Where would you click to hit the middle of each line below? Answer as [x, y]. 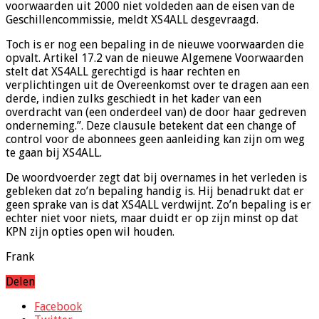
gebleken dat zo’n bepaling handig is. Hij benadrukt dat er [155, 192]
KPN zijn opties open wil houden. [90, 232]
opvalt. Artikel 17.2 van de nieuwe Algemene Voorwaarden [155, 58]
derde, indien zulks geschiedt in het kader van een [134, 99]
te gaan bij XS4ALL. [54, 153]
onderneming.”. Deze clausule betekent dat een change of [151, 126]
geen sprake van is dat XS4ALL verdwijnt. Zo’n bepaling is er [158, 205]
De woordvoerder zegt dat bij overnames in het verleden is [156, 178]
